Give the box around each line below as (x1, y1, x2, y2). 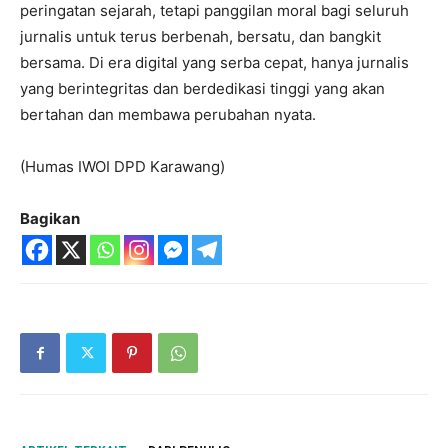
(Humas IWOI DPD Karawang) (20, 157, 225, 176)
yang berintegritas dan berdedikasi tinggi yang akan (20, 79, 385, 98)
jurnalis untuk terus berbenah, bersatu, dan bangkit (20, 27, 381, 46)
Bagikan (20, 209, 80, 228)
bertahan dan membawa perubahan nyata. (20, 105, 316, 124)
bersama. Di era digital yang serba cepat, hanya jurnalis (20, 53, 409, 72)
